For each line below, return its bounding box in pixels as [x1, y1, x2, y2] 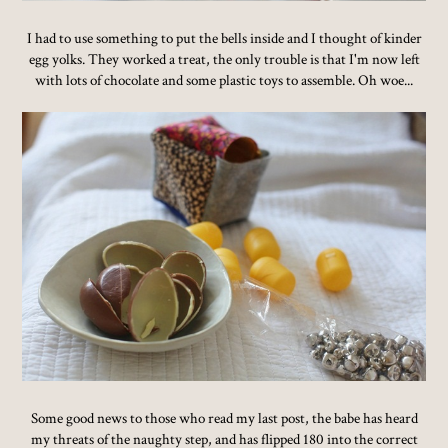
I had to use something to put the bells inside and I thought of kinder [26, 28, 422, 48]
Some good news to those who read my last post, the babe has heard [30, 408, 418, 428]
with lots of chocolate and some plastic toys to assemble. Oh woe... [35, 70, 413, 90]
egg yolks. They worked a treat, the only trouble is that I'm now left [28, 49, 420, 69]
